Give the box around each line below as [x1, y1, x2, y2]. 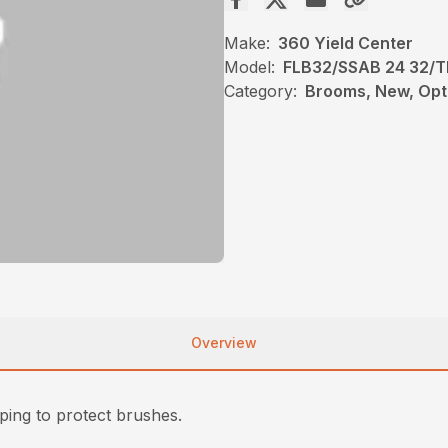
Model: [224, 57, 275, 78]
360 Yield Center [278, 33, 413, 54]
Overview [191, 333, 257, 351]
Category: [224, 81, 297, 102]
